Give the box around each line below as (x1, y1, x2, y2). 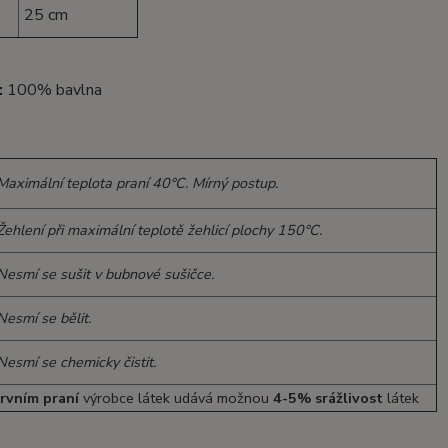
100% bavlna (6, 79, 102, 101)
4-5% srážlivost (273, 388, 384, 408)
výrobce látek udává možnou (79, 388, 274, 408)
